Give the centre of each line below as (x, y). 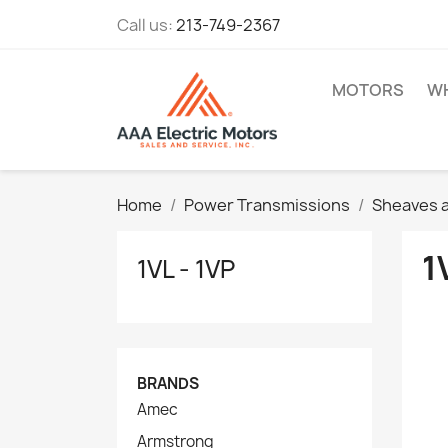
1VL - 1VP (186, 269)
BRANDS (168, 383)
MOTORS (368, 90)
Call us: (146, 25)
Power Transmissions (267, 205)
